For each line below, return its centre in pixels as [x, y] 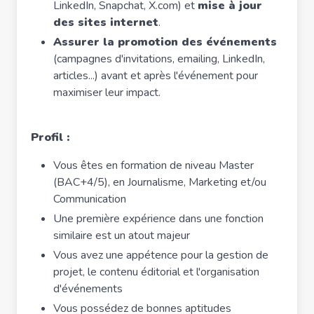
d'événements [88, 289]
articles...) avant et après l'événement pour [156, 76]
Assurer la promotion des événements [165, 42]
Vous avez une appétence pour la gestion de [161, 255]
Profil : [50, 137]
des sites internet [106, 22]
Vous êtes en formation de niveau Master [153, 165]
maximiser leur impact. [107, 93]
